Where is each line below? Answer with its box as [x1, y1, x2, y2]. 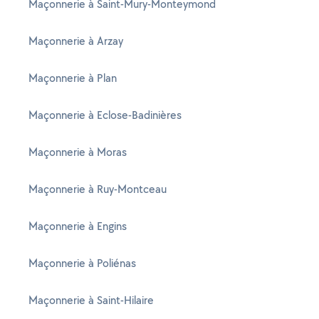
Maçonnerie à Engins [28, 219, 127, 234]
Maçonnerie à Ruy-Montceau [28, 182, 167, 197]
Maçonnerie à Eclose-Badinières [28, 108, 182, 122]
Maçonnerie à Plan [28, 70, 117, 85]
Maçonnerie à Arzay [28, 33, 123, 48]
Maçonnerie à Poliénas [28, 256, 136, 271]
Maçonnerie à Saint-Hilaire [28, 293, 154, 308]
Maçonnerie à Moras [28, 145, 127, 159]
